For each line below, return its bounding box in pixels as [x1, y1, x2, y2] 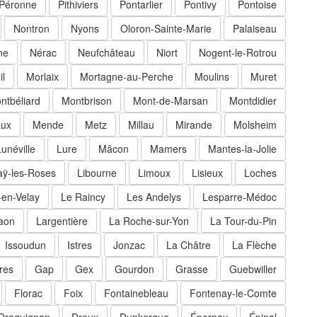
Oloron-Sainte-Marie [120, 21, 212, 36]
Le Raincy [61, 190, 105, 204]
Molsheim [234, 117, 277, 132]
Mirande [175, 117, 212, 132]
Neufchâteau [78, 45, 135, 60]
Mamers [150, 142, 187, 156]
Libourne [77, 166, 117, 180]
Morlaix [26, 69, 59, 84]
